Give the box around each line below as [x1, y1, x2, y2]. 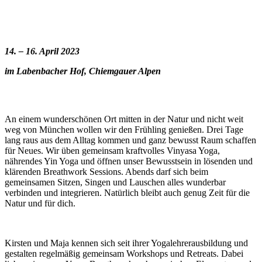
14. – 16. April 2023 [5, 46, 80, 56]
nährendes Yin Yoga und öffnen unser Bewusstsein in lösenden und [5, 156, 253, 166]
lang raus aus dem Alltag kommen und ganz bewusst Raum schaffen [5, 135, 256, 145]
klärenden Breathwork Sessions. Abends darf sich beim [5, 167, 208, 177]
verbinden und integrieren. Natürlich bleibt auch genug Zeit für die [5, 188, 250, 198]
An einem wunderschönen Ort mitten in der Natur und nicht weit [5, 114, 243, 124]
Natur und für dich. [5, 198, 75, 208]
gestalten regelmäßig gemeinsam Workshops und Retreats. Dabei [5, 249, 243, 258]
